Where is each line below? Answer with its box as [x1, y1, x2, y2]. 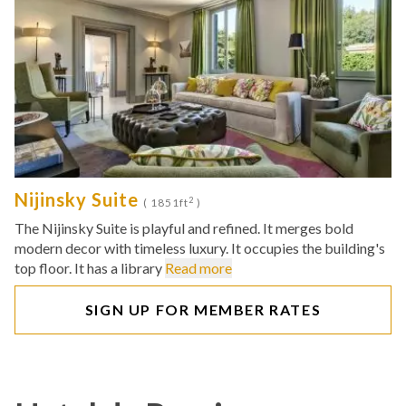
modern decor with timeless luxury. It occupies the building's [14, 239, 385, 256]
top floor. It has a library [14, 259, 165, 276]
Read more [165, 259, 232, 276]
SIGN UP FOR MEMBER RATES [84, 301, 322, 318]
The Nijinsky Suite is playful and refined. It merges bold [14, 219, 353, 237]
